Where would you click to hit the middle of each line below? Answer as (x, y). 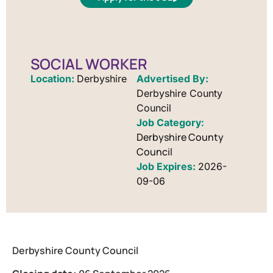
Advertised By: (172, 78)
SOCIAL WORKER (89, 63)
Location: (54, 78)
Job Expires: (167, 166)
